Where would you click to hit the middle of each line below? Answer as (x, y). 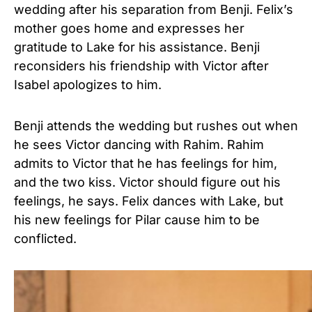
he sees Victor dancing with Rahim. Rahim (139, 145)
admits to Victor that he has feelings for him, (146, 164)
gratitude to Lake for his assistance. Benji (137, 47)
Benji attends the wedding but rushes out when (156, 126)
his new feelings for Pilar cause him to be (137, 220)
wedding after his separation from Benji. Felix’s (154, 10)
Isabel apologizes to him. (88, 85)
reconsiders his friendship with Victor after (141, 66)
